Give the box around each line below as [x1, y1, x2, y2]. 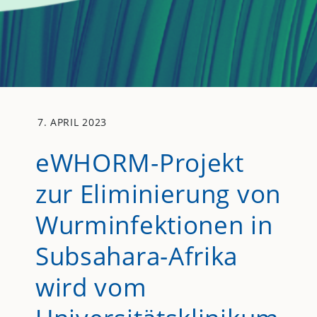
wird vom [35, 270, 147, 304]
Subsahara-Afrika [35, 238, 238, 273]
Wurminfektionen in [35, 207, 273, 242]
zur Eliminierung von [35, 176, 281, 211]
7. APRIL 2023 [37, 115, 108, 129]
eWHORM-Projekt [35, 145, 244, 180]
